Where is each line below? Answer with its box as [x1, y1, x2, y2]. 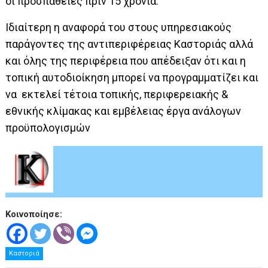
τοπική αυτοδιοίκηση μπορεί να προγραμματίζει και [5, 71, 259, 84]
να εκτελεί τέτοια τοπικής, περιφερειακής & [5, 87, 229, 100]
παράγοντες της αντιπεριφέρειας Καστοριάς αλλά [5, 37, 254, 50]
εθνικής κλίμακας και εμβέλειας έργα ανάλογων [5, 104, 242, 117]
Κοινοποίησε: [5, 209, 63, 220]
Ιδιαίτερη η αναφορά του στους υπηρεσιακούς [5, 20, 232, 33]
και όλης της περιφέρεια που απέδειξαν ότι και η [5, 54, 246, 67]
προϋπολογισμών [5, 121, 91, 134]
